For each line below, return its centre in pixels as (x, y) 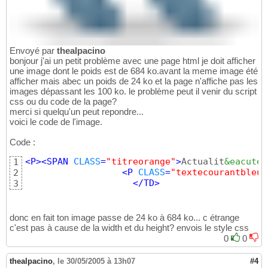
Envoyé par (33, 50)
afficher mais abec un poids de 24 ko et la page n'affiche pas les (134, 81)
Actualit (203, 161)
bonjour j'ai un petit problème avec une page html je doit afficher (133, 60)
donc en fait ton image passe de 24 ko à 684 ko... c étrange (124, 217)
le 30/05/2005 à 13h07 (96, 261)
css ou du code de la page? (63, 101)
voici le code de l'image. (56, 121)
